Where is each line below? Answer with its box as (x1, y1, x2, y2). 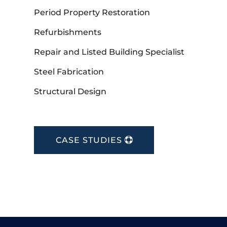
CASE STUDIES (56, 135, 123, 145)
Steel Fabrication (34, 67, 104, 77)
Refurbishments (34, 27, 102, 37)
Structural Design (34, 87, 107, 97)
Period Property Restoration (34, 8, 150, 18)
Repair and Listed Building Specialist (34, 47, 185, 57)
